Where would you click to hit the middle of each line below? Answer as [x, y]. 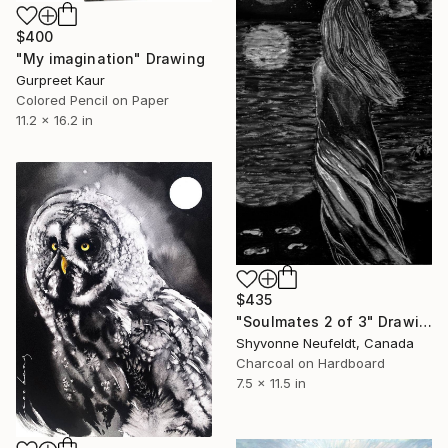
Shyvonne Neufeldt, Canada [325, 343]
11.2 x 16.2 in [54, 120]
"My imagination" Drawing [110, 59]
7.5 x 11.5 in [271, 383]
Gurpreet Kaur [60, 80]
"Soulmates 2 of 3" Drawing [425, 322]
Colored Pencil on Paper [92, 100]
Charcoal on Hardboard [310, 363]
